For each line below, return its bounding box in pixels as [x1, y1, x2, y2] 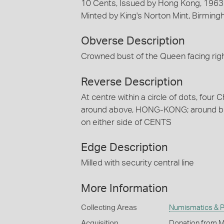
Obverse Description [81, 35, 185, 47]
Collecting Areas [81, 203, 137, 211]
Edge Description [81, 142, 168, 153]
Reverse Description [81, 76, 183, 87]
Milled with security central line [81, 158, 194, 167]
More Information [81, 182, 168, 194]
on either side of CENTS [81, 117, 171, 126]
